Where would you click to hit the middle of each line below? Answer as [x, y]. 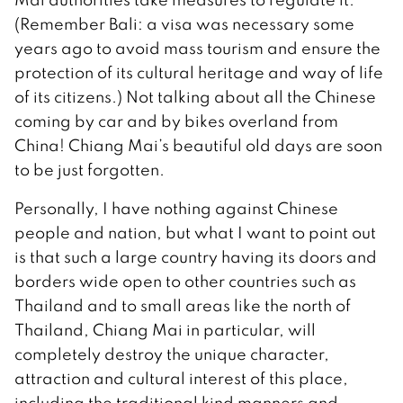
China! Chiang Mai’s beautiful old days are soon [198, 146]
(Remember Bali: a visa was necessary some [184, 24]
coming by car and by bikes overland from [176, 121]
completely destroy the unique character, [172, 354]
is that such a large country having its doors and [196, 257]
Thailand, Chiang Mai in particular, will [165, 330]
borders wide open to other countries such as [185, 282]
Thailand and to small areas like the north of [183, 306]
